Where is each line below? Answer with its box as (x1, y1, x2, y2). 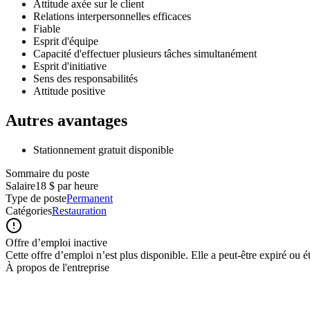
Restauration (52, 204, 107, 217)
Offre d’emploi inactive (6, 236, 107, 248)
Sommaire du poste (6, 167, 89, 179)
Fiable (33, 22, 60, 35)
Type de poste (6, 192, 66, 204)
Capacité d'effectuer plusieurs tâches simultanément (33, 47, 257, 60)
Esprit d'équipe (33, 35, 98, 47)
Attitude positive (33, 84, 105, 97)
